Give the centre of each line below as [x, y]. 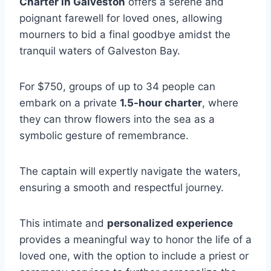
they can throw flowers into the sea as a [117, 119]
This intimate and [63, 223]
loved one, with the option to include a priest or [134, 256]
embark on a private [70, 103]
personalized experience [170, 223]
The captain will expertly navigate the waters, [130, 171]
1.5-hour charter [161, 103]
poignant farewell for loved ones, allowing [121, 18]
